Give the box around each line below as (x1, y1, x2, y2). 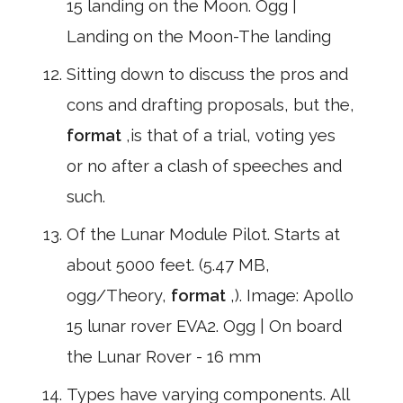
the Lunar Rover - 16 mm (67, 347, 261, 366)
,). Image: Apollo (230, 286, 354, 305)
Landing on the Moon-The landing (67, 27, 332, 46)
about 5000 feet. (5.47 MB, (67, 255, 270, 274)
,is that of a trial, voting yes (126, 126, 336, 145)
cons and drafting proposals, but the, (67, 95, 354, 114)
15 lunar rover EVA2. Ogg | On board (67, 317, 342, 336)
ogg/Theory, (67, 286, 171, 305)
